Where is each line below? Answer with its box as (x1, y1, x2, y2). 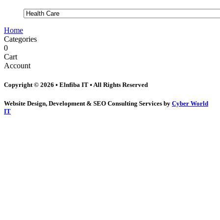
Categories (4, 35, 37, 44)
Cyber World (172, 100, 208, 108)
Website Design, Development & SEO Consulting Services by (4, 100, 172, 108)
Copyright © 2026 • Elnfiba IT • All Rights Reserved (4, 81, 148, 89)
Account (4, 61, 30, 70)
